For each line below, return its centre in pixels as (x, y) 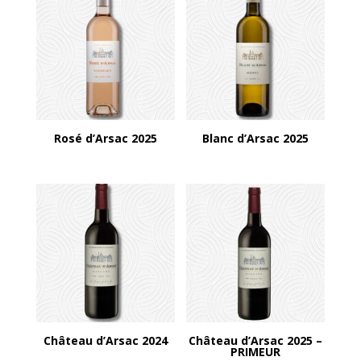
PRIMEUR (256, 351)
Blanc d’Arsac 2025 (256, 139)
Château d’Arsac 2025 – (256, 340)
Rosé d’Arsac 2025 (105, 139)
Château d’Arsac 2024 (105, 340)
